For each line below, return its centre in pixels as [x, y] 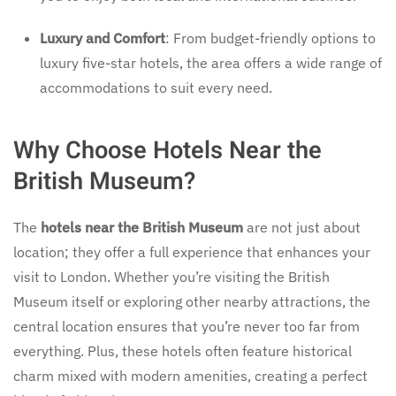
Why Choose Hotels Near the [168, 150]
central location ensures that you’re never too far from [187, 326]
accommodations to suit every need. [156, 87]
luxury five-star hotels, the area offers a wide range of [211, 62]
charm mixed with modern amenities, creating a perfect [190, 375]
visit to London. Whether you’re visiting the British [171, 276]
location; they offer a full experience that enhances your [192, 251]
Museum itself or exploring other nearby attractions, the [192, 301]
